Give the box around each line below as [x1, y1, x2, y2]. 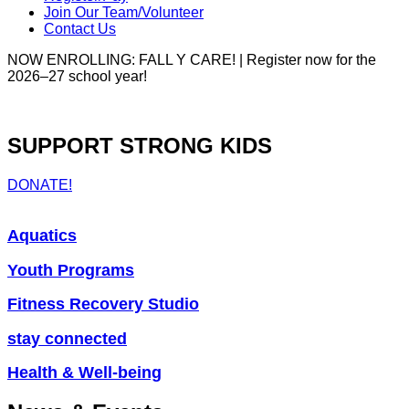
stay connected [7, 329, 127, 348]
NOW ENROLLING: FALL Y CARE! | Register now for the [7, 51, 376, 68]
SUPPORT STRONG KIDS [7, 133, 272, 159]
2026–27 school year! [7, 68, 147, 84]
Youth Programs [7, 260, 134, 279]
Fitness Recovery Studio [7, 295, 199, 314]
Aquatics [7, 225, 77, 245]
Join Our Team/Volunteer [44, 4, 204, 20]
